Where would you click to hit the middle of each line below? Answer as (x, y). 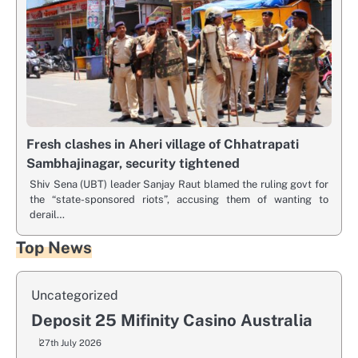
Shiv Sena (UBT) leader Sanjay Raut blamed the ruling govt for (179, 184)
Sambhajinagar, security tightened (133, 163)
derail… (47, 214)
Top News (54, 247)
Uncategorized (75, 295)
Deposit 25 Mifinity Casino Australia (172, 320)
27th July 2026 (70, 342)
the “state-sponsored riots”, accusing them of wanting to (179, 199)
